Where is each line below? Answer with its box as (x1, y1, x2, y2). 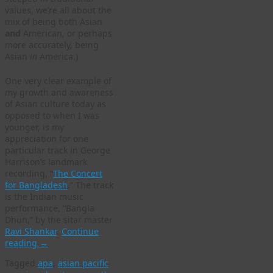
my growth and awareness (5, 86, 113, 98)
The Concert (53, 167, 102, 179)
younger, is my (5, 121, 64, 133)
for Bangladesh (5, 179, 68, 191)
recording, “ (5, 167, 53, 179)
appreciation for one (5, 132, 88, 144)
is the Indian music (5, 190, 83, 202)
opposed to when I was (5, 109, 99, 121)
